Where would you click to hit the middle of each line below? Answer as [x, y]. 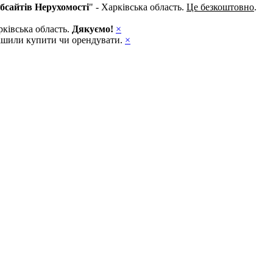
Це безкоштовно [220, 7]
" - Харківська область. [138, 7]
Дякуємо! [93, 29]
